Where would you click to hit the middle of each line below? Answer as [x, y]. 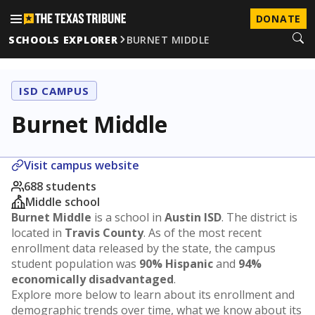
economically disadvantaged [92, 279]
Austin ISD [193, 217]
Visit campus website [82, 165]
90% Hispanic [176, 264]
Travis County [104, 233]
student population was [75, 264]
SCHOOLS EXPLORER [63, 39]
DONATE [278, 19]
